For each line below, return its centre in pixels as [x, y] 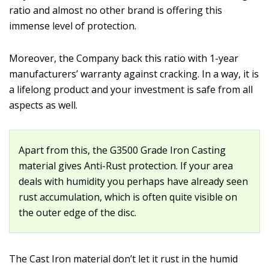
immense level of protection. [73, 26]
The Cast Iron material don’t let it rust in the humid [123, 259]
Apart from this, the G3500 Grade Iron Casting [122, 150]
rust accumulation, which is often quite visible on [128, 197]
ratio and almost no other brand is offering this [116, 10]
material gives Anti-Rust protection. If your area [126, 166]
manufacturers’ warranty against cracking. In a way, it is [134, 74]
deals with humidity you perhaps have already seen [133, 181]
